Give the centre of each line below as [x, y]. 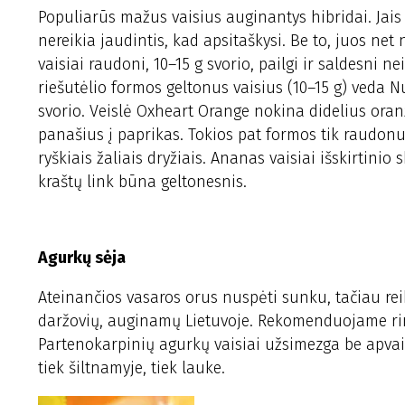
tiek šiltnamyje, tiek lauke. [132, 368]
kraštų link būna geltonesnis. [142, 182]
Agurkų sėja [82, 258]
